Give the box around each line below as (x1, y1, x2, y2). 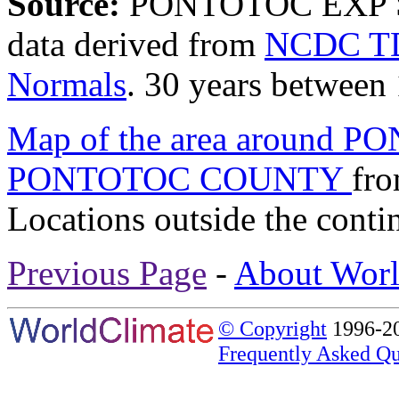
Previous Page (7, 253, 207, 292)
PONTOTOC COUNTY (7, 159, 352, 198)
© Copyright (218, 315, 327, 340)
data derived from (7, 24, 265, 63)
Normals (7, 64, 126, 103)
